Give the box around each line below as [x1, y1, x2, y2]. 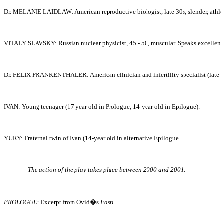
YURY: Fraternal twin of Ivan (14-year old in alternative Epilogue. [4, 134, 180, 142]
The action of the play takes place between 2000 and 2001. [28, 166, 185, 173]
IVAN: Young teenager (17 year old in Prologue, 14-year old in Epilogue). [4, 103, 200, 110]
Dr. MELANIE [4, 8, 41, 15]
